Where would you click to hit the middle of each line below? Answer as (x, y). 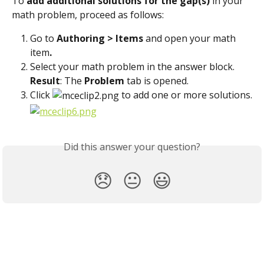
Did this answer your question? (132, 146)
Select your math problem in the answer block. (132, 67)
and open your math (192, 39)
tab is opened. (156, 81)
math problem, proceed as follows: (88, 15)
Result (45, 81)
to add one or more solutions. (186, 95)
